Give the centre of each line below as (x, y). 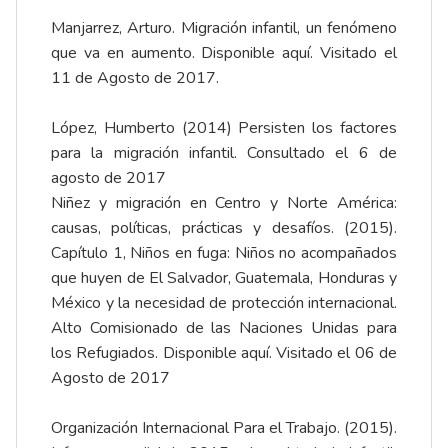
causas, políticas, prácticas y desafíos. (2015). (224, 227)
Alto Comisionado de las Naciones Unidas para (224, 327)
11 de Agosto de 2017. (135, 77)
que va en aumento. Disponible (167, 52)
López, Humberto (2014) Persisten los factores (224, 127)
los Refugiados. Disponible (146, 352)
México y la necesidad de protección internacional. (224, 302)
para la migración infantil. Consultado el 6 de (224, 152)
